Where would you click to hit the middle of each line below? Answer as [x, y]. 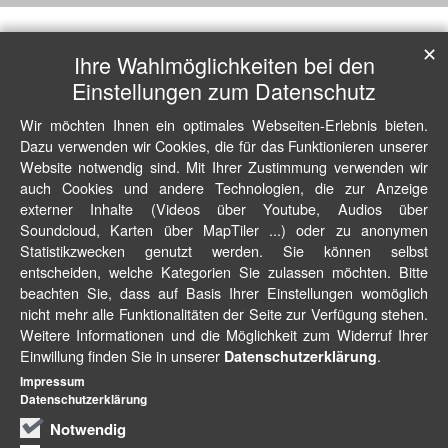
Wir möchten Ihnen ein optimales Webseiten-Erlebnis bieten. [224, 124]
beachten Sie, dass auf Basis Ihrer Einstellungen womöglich [224, 292]
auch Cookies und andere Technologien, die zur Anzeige [224, 187]
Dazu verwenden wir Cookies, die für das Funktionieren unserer [224, 145]
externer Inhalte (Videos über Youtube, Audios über [224, 208]
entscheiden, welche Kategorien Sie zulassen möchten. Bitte [224, 271]
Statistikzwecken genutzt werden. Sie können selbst [224, 250]
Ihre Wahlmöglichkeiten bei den [224, 64]
